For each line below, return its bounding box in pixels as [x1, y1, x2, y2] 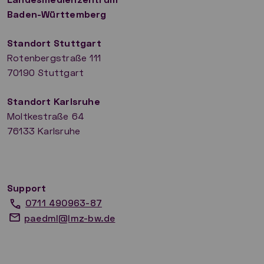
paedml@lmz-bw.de [24, 212, 115, 224]
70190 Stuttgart [7, 67, 84, 78]
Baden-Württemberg [7, 8, 107, 20]
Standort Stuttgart [7, 37, 101, 49]
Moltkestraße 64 [7, 110, 85, 122]
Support [7, 182, 47, 194]
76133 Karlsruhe [7, 125, 81, 137]
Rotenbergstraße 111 [7, 52, 101, 64]
